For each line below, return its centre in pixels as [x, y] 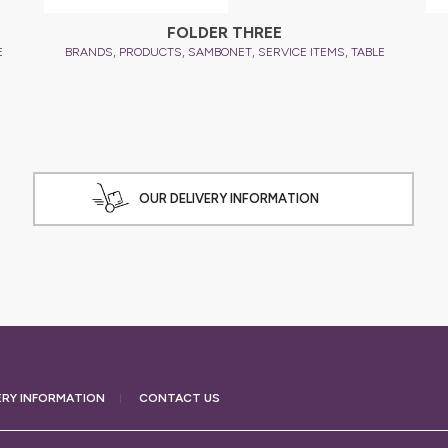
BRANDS [88, 51]
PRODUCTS [150, 51]
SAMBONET [219, 51]
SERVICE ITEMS [301, 51]
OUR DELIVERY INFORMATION [229, 198]
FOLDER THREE [224, 32]
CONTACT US [179, 398]
